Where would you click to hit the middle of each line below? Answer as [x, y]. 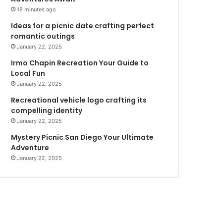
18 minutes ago [37, 9]
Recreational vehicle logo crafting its [79, 100]
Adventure [30, 147]
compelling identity [47, 110]
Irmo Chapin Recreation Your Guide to [80, 63]
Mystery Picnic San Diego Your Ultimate [83, 137]
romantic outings [43, 36]
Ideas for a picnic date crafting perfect [83, 26]
